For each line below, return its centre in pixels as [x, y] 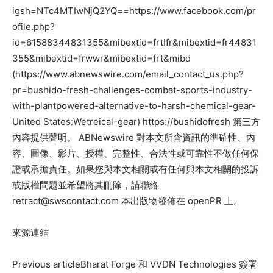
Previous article [46, 264]
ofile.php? [34, 26]
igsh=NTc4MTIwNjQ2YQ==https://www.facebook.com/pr [134, 10]
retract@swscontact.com [66, 200]
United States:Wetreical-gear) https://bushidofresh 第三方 [136, 121]
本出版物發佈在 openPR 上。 [181, 200]
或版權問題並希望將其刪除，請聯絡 [85, 185]
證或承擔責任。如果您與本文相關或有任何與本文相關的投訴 [136, 169]
